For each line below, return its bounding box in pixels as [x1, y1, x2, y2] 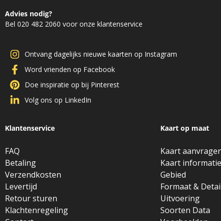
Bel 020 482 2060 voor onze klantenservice [5, 19, 143, 29]
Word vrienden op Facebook [25, 65, 115, 74]
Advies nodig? [5, 8, 52, 18]
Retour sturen [5, 193, 57, 204]
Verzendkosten [5, 169, 61, 181]
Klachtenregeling [5, 205, 68, 216]
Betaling [5, 157, 36, 169]
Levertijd [5, 181, 37, 192]
